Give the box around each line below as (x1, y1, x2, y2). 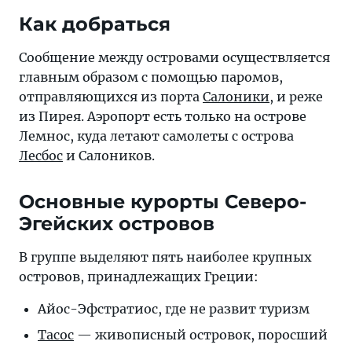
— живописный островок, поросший (74, 327, 328, 343)
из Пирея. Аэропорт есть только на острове (19, 108, 306, 124)
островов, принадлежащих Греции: (19, 269, 258, 284)
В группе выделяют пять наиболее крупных (19, 249, 312, 265)
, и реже (269, 89, 323, 104)
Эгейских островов (19, 212, 214, 235)
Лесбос (19, 148, 63, 163)
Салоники (203, 89, 269, 104)
